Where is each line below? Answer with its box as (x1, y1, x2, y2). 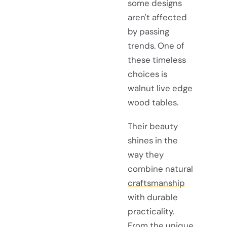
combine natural (128, 163, 193, 175)
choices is (128, 68, 167, 80)
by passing (128, 26, 169, 37)
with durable (128, 192, 178, 203)
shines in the (128, 135, 178, 146)
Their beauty (128, 121, 178, 132)
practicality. (128, 206, 174, 217)
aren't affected (128, 12, 187, 23)
